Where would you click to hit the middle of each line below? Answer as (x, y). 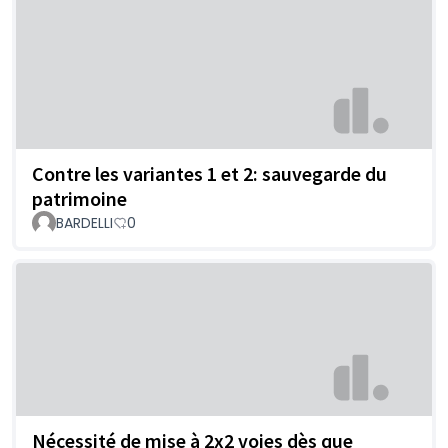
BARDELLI (84, 222)
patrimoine (79, 198)
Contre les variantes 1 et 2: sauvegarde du (209, 173)
